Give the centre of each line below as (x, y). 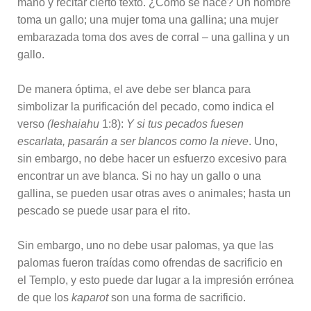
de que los (44, 297)
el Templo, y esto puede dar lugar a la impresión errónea (155, 280)
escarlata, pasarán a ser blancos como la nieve (133, 141)
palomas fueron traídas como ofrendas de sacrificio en (150, 262)
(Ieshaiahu (73, 124)
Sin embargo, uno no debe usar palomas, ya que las (145, 245)
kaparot (90, 297)
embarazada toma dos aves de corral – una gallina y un (153, 37)
